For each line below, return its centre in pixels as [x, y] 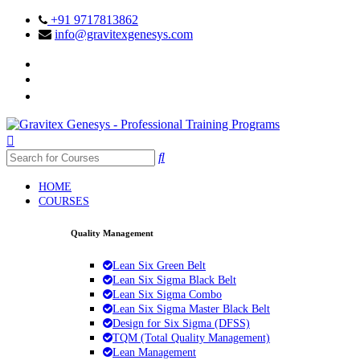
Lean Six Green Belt [159, 265]
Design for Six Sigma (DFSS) [181, 323]
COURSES [64, 201]
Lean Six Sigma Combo [167, 294]
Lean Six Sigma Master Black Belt [191, 309]
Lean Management [154, 352]
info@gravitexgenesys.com [124, 34]
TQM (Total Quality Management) [191, 337]
